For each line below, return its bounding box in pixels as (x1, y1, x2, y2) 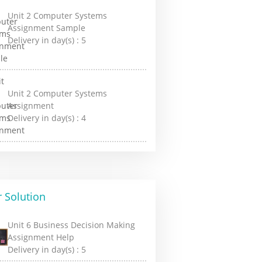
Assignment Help (8, 232, 75, 243)
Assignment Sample (8, 22, 86, 33)
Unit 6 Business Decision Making (8, 219, 136, 230)
